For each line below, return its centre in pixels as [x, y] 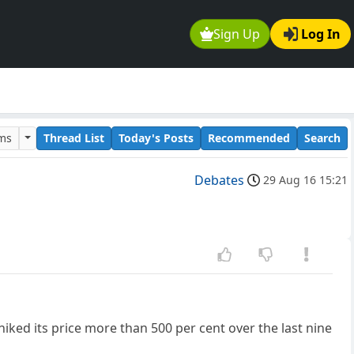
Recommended [249, 137]
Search [322, 137]
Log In [321, 34]
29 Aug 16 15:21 [305, 180]
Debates [219, 181]
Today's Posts [156, 137]
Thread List [74, 137]
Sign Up [237, 34]
